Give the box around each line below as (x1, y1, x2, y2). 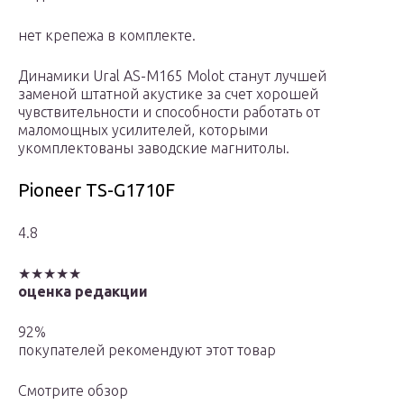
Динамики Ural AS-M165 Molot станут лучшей (18, 68, 326, 85)
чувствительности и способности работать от (18, 104, 320, 121)
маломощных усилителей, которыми (18, 122, 268, 139)
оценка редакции (18, 283, 148, 300)
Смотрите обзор (18, 382, 128, 399)
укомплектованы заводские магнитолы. (18, 140, 289, 157)
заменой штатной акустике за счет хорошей (18, 86, 318, 103)
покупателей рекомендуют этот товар (18, 342, 276, 359)
